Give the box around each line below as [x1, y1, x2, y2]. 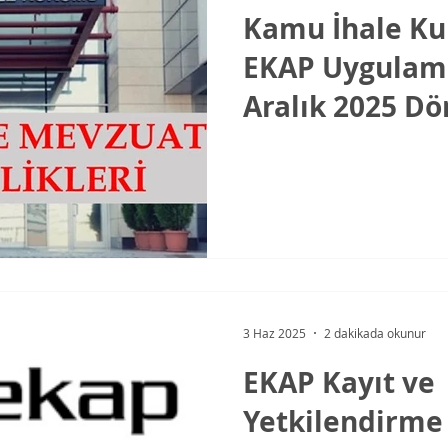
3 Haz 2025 [243, 324, 306, 341]
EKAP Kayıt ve [243, 362, 435, 402]
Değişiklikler [243, 165, 420, 204]
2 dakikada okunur [324, 324, 426, 341]
